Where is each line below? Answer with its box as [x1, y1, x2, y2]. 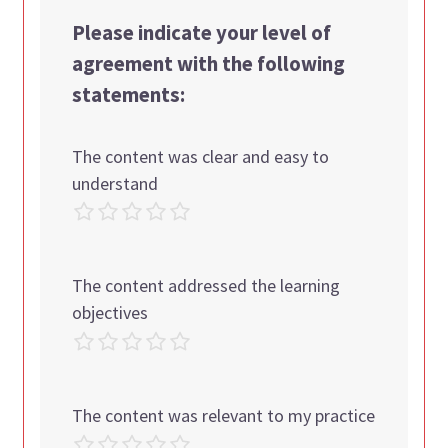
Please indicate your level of [72, 19, 332, 46]
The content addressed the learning [72, 274, 341, 298]
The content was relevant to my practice [72, 404, 376, 427]
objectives [72, 301, 149, 325]
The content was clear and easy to [72, 144, 330, 168]
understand [72, 171, 159, 195]
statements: [72, 81, 186, 108]
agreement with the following [72, 50, 346, 77]
